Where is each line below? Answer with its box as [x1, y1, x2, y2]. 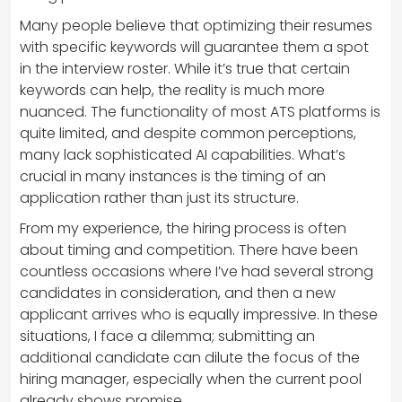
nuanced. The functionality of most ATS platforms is [20, 101, 380, 123]
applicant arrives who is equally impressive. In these [20, 304, 378, 326]
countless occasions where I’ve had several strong [20, 261, 373, 283]
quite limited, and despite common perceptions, [20, 123, 356, 144]
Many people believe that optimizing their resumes [20, 15, 372, 37]
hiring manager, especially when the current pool [20, 369, 362, 390]
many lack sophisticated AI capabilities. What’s [20, 144, 345, 166]
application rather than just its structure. [20, 188, 299, 209]
